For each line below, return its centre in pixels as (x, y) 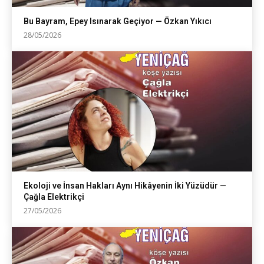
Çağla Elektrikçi (54, 197)
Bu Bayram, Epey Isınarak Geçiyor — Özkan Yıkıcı (118, 21)
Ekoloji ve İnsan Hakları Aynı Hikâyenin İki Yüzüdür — (125, 186)
